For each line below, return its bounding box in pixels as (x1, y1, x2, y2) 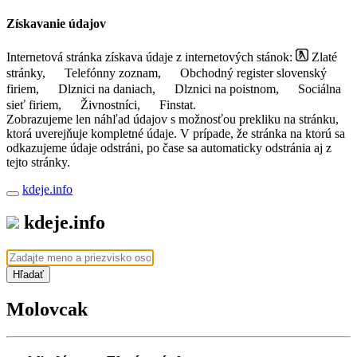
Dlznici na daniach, (55, 81, 159, 96)
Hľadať (13, 269, 44, 281)
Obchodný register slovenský (177, 65, 327, 80)
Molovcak (6, 299, 88, 320)
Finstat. (156, 97, 196, 112)
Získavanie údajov (6, 17, 106, 31)
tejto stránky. (6, 155, 70, 169)
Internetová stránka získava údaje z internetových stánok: (6, 49, 296, 64)
